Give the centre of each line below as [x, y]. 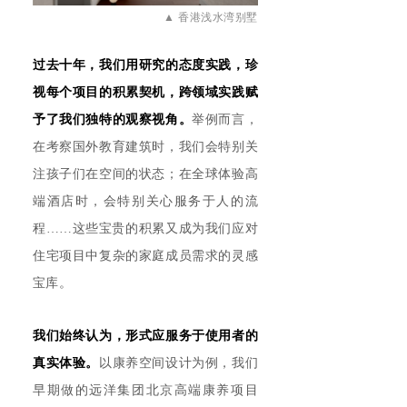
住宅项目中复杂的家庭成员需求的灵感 [145, 256]
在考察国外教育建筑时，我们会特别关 [145, 147]
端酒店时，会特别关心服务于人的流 [145, 202]
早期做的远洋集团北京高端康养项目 [145, 391]
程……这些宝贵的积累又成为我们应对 [145, 229]
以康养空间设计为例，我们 [178, 363]
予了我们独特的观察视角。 [113, 120]
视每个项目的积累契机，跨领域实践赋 [145, 93]
